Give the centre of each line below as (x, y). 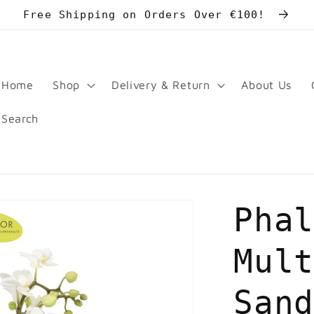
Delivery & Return (161, 85)
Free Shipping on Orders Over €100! (148, 14)
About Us (266, 85)
